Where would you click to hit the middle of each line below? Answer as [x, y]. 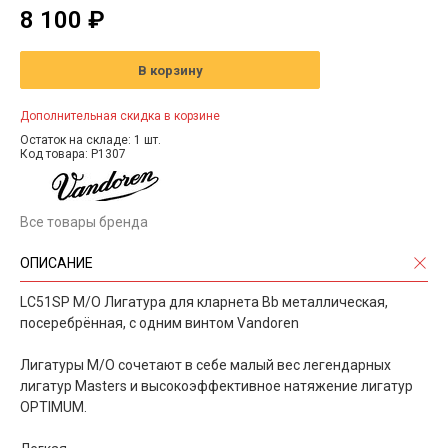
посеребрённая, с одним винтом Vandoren [159, 323]
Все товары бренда [84, 222]
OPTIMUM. [53, 407]
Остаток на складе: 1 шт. [90, 140]
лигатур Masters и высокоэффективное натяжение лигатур [216, 386]
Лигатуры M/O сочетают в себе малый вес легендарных [205, 365]
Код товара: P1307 [73, 154]
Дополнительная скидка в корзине [120, 116]
